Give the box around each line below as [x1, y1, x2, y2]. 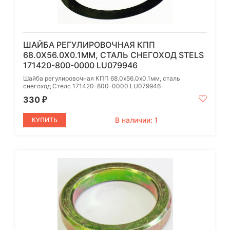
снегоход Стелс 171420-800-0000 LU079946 [23, 82, 161, 90]
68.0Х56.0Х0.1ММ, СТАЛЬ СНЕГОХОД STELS [23, 49, 204, 60]
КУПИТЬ [32, 116, 57, 124]
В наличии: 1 [115, 115, 158, 124]
